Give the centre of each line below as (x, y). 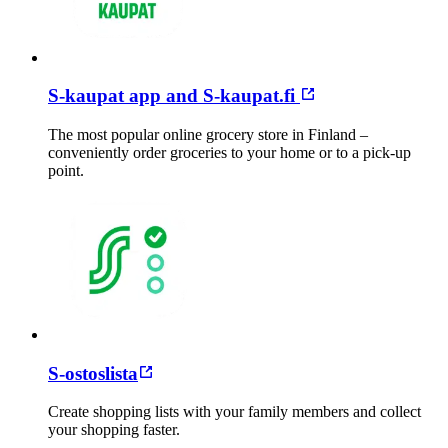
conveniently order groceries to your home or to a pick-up (229, 152)
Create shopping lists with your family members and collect (234, 412)
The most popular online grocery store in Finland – (208, 134)
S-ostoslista (93, 373)
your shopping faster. (118, 430)
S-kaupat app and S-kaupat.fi (174, 96)
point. (68, 170)
